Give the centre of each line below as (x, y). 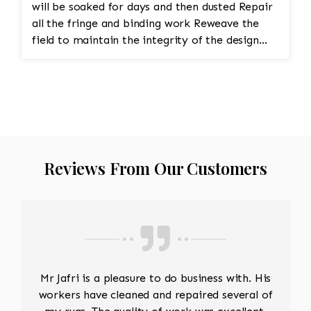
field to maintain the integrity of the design (145, 40)
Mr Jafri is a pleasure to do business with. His (155, 278)
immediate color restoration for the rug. (137, 74)
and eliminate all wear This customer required (91, 57)
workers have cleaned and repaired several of (155, 295)
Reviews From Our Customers (155, 168)
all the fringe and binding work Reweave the (113, 24)
